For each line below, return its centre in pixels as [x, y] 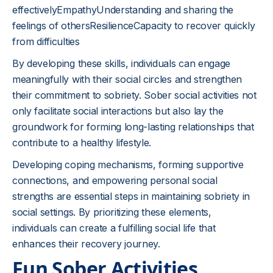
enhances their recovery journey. [86, 244]
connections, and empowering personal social [115, 180]
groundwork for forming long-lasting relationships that [133, 127]
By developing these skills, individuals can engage [121, 63]
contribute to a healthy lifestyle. [82, 143]
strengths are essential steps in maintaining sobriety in [131, 196]
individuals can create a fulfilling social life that [114, 228]
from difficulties [46, 41]
